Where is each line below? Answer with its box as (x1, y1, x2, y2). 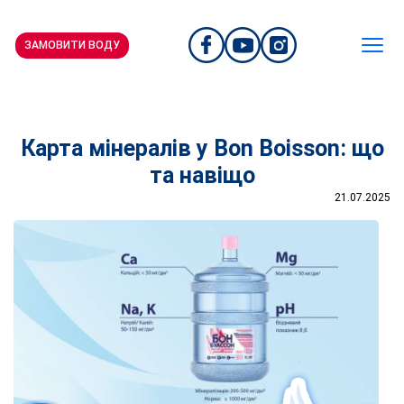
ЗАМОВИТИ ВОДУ (24, 38, 120, 51)
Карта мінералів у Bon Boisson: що (20, 135, 384, 161)
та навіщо (149, 162, 255, 188)
